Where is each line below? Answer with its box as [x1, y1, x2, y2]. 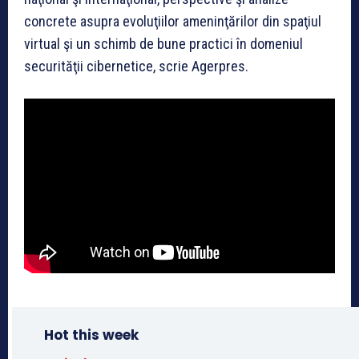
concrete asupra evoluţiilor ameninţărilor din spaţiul [24, 12, 321, 30]
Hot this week [44, 325, 139, 345]
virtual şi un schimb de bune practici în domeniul [24, 34, 303, 52]
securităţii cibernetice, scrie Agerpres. [24, 57, 248, 75]
